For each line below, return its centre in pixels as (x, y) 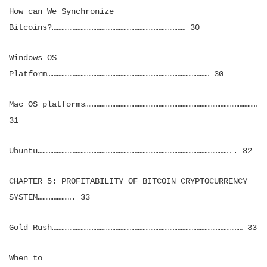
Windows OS (33, 58)
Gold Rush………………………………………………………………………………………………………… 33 (133, 228)
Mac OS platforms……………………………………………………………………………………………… (133, 104)
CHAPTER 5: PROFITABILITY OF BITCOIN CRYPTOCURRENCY (128, 181)
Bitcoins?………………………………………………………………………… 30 (104, 27)
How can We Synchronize (61, 11)
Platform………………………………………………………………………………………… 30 (116, 74)
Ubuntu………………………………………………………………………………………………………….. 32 (131, 151)
